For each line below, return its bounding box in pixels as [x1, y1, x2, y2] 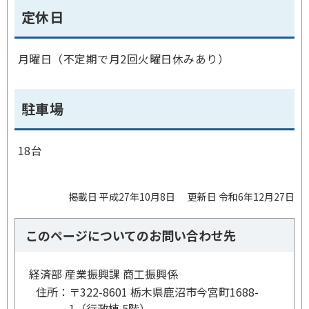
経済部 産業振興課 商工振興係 [29, 266, 178, 282]
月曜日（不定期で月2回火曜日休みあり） [18, 50, 230, 67]
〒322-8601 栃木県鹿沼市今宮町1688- [69, 283, 259, 300]
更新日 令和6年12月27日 [188, 190, 295, 203]
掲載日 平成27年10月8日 [68, 190, 175, 203]
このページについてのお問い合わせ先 [26, 226, 236, 244]
